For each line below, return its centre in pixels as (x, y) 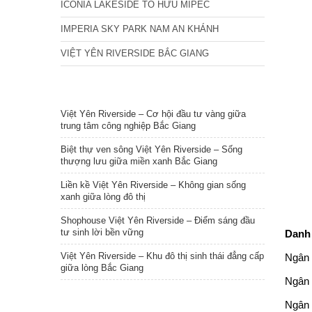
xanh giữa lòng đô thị (103, 197)
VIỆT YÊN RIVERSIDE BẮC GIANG (135, 53)
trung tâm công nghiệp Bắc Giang (128, 126)
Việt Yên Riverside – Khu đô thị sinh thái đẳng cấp (162, 256)
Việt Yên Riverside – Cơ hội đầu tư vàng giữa (153, 114)
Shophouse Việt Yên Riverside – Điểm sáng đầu (158, 220)
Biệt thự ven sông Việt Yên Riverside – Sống (151, 149)
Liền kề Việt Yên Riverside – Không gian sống (153, 185)
